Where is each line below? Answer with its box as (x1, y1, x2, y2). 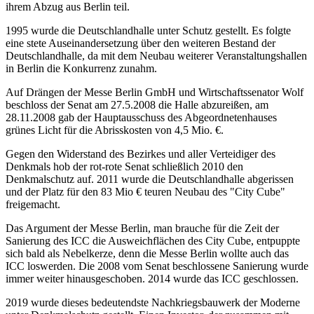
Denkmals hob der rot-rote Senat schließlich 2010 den (6, 161, 243, 173)
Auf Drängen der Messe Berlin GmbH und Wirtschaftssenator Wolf (6, 86, 303, 99)
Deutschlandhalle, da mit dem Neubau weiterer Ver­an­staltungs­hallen (6, 50, 307, 62)
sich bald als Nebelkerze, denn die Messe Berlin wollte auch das (6, 247, 289, 260)
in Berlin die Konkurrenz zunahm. (6, 62, 157, 75)
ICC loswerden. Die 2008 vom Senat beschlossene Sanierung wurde (6, 260, 308, 273)
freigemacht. (6, 198, 60, 211)
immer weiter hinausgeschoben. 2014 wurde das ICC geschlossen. (6, 273, 299, 285)
